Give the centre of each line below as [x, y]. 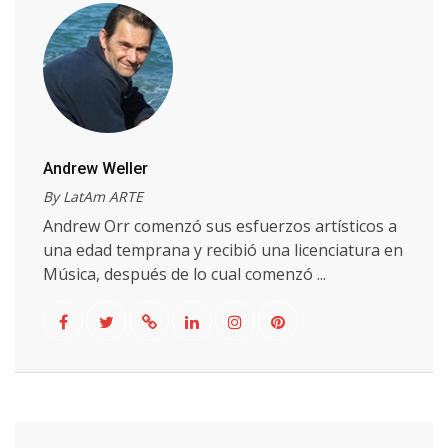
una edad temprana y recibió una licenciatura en [223, 250]
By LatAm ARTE [93, 196]
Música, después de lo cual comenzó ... [184, 274]
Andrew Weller [95, 168]
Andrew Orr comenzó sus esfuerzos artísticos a [220, 226]
